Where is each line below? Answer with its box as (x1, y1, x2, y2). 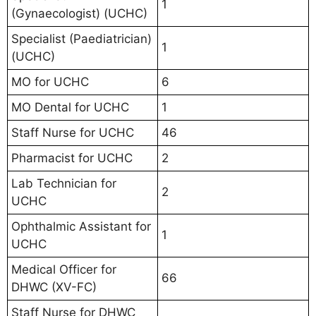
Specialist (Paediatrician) (11, 32, 152, 47)
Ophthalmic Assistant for (11, 219, 151, 234)
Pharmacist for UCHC (11, 151, 133, 166)
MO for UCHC (11, 75, 89, 90)
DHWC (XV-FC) (11, 280, 97, 295)
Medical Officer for (11, 262, 116, 277)
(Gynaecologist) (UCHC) (11, 6, 147, 21)
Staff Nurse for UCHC (11, 126, 134, 140)
